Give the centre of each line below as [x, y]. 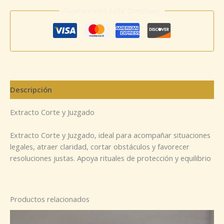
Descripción [31, 90]
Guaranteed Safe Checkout [112, 11]
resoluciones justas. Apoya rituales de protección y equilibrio [110, 158]
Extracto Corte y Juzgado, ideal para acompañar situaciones [110, 135]
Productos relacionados [50, 199]
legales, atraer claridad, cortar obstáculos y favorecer [100, 147]
